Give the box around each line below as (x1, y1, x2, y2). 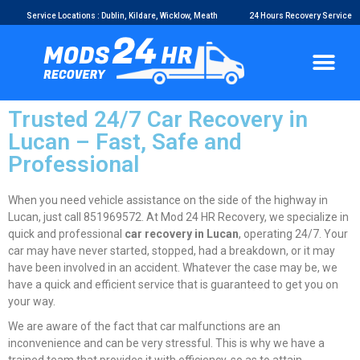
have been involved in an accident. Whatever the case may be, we (8, 261, 337, 274)
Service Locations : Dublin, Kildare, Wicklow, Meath (27, 11, 218, 20)
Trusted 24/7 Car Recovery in (8, 106, 308, 133)
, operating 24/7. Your (239, 227, 348, 240)
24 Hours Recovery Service (248, 11, 352, 20)
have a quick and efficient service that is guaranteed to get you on (8, 278, 338, 291)
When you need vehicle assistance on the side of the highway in (8, 194, 328, 207)
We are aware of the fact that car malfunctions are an (8, 320, 280, 333)
